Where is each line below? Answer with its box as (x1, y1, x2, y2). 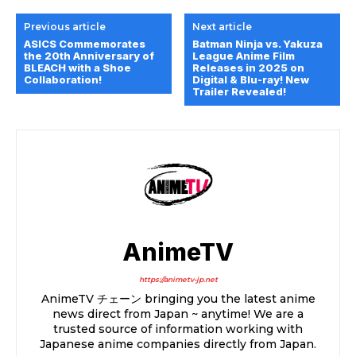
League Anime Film (192, 49, 296, 63)
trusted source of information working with (53, 322, 303, 337)
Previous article (24, 21, 106, 33)
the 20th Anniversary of (24, 49, 154, 63)
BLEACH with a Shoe (24, 61, 131, 75)
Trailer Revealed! (192, 85, 287, 99)
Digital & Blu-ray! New (192, 73, 310, 87)
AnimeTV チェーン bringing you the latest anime (41, 292, 315, 307)
